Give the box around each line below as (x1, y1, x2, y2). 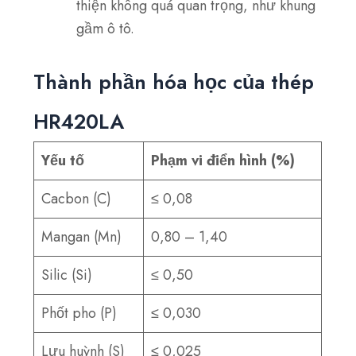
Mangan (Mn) (41, 226, 122, 248)
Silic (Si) (41, 265, 93, 286)
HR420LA (33, 107, 125, 137)
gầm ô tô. (76, 18, 135, 40)
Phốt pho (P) (41, 303, 118, 324)
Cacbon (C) (41, 188, 112, 210)
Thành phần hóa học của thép (33, 68, 315, 97)
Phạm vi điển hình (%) (151, 150, 296, 172)
